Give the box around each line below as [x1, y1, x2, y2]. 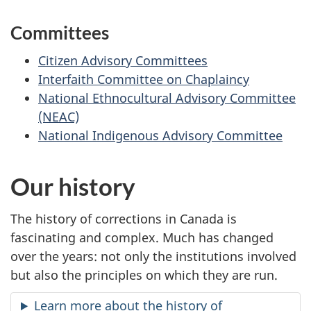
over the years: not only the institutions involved [10, 247, 296, 264]
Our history [10, 171, 135, 201]
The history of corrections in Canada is [10, 210, 237, 227]
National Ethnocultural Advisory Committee [38, 90, 296, 107]
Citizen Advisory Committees [38, 52, 208, 69]
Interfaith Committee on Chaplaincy [38, 71, 249, 88]
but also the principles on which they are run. [10, 266, 278, 283]
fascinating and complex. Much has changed [10, 228, 274, 246]
